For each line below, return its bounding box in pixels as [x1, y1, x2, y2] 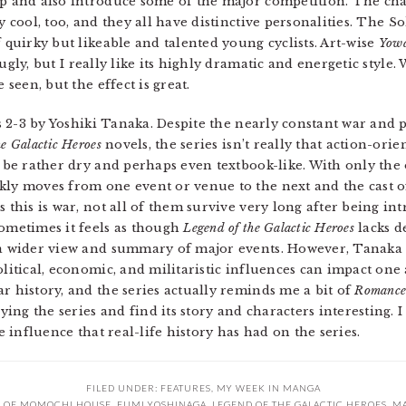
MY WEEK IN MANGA [216, 382, 321, 393]
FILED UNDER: [85, 382, 160, 393]
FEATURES [159, 382, 211, 393]
